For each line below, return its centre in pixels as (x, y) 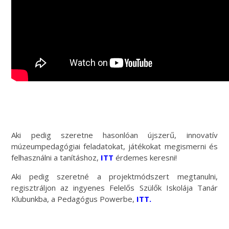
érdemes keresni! (145, 158)
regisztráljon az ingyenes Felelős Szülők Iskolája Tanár (114, 188)
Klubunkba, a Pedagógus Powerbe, (73, 199)
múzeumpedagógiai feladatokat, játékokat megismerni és (114, 146)
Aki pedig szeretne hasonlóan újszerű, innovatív (114, 135)
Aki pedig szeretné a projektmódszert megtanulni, (114, 177)
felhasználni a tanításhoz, (56, 158)
